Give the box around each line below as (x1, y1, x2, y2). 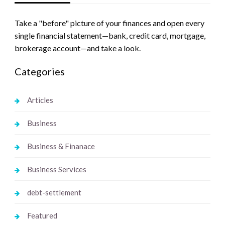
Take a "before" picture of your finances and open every (14, 18, 204, 28)
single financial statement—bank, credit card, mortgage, (14, 31, 205, 41)
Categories (14, 65, 65, 78)
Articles (27, 95, 53, 105)
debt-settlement (27, 188, 81, 197)
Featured (27, 211, 57, 220)
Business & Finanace (27, 142, 95, 151)
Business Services (27, 165, 86, 174)
